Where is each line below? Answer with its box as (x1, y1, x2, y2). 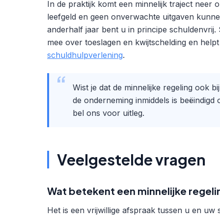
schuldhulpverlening (47, 50, 123, 60)
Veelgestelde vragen (57, 150, 206, 169)
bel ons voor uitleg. (73, 108, 144, 118)
